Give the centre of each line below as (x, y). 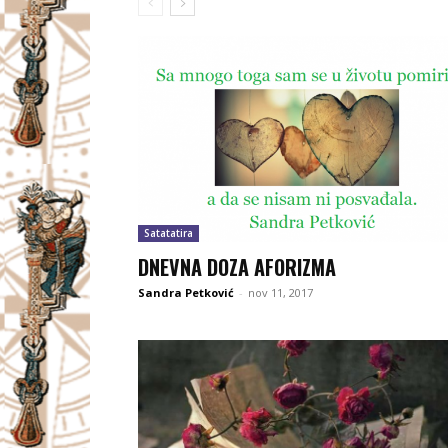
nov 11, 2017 (280, 292)
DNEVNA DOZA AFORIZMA (237, 266)
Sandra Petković (186, 292)
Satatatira (168, 232)
